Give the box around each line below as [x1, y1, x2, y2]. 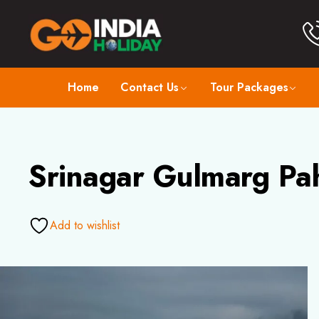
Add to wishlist [50, 216, 120, 234]
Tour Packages [209, 78, 288, 95]
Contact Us [120, 78, 179, 95]
